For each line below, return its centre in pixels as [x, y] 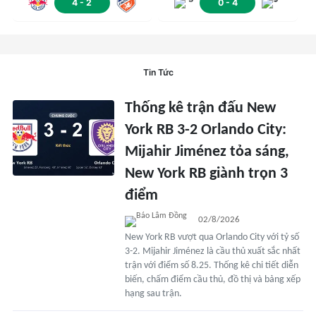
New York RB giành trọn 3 [207, 174]
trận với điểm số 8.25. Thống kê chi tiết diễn [212, 265]
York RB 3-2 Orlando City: [206, 130]
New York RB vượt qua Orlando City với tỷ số [212, 237]
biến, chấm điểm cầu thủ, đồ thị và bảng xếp [213, 279]
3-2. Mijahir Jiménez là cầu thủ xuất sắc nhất [213, 251]
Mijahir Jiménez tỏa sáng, [207, 152]
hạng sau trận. [154, 293]
